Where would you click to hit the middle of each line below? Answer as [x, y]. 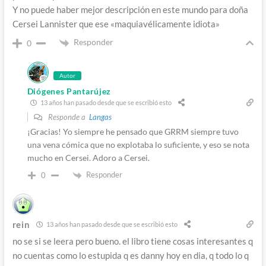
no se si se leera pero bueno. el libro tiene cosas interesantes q [132, 241]
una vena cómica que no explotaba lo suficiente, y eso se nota [138, 144]
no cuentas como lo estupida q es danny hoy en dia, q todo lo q [130, 255]
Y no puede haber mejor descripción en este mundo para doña [130, 10]
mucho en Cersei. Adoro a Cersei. [88, 157]
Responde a [67, 117]
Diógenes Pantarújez [69, 91]
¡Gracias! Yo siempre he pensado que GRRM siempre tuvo [133, 131]
